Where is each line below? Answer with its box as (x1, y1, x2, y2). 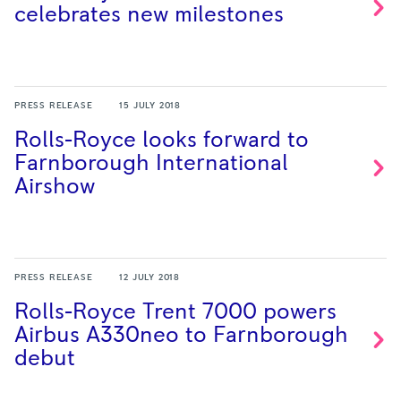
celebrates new (14, 4, 175, 26)
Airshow (14, 175, 95, 198)
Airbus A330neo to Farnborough (14, 324, 348, 346)
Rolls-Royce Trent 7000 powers (14, 301, 337, 323)
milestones (175, 4, 284, 26)
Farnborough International (14, 152, 288, 175)
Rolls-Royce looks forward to (14, 129, 309, 151)
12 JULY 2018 (119, 273, 181, 282)
